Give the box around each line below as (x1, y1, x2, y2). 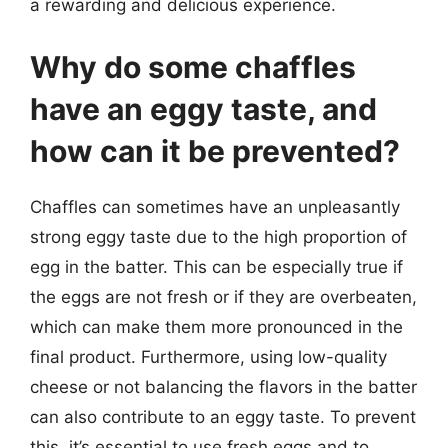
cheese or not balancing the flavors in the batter (30, 376, 417, 397)
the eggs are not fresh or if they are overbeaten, (30, 286, 417, 307)
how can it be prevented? (30, 132, 400, 169)
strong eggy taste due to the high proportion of (30, 226, 407, 247)
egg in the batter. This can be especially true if (30, 256, 403, 277)
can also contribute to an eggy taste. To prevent (30, 406, 416, 427)
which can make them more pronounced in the (30, 316, 403, 337)
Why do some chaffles (30, 48, 356, 85)
